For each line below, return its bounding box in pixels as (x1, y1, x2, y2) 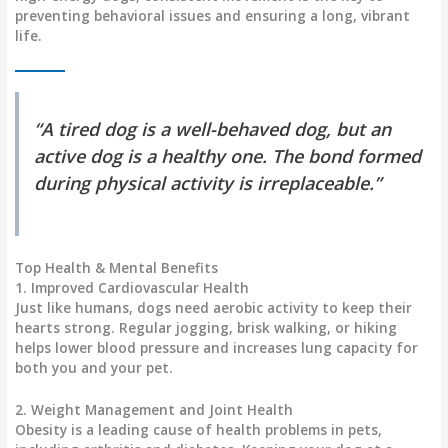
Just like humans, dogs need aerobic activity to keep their (15, 298, 413, 318)
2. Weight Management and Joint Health (15, 400, 294, 419)
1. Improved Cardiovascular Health (15, 278, 250, 298)
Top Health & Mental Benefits (15, 258, 219, 278)
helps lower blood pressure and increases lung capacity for (15, 338, 419, 358)
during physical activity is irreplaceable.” (34, 171, 382, 196)
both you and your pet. (15, 358, 174, 378)
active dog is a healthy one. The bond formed (34, 144, 422, 169)
